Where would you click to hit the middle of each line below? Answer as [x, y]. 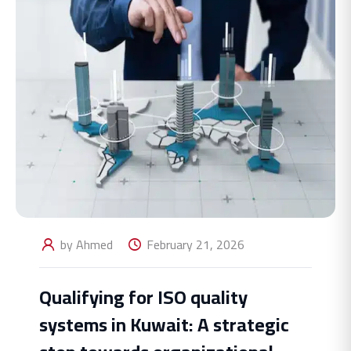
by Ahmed [85, 244]
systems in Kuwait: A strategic [164, 324]
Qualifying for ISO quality [143, 297]
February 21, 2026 [194, 244]
